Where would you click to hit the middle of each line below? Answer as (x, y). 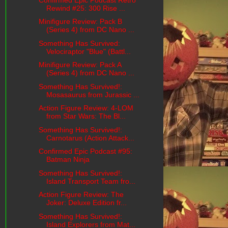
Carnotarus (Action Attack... (90, 138)
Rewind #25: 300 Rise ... (85, 8)
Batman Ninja (68, 160)
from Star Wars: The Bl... (86, 116)
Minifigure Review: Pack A (80, 65)
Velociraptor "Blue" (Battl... (88, 51)
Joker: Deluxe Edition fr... (86, 203)
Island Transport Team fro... (91, 181)
